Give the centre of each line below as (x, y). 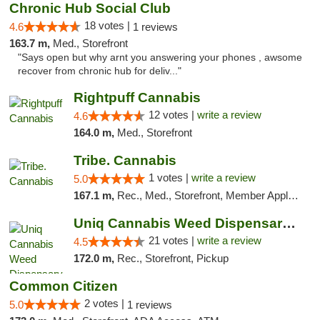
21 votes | (172, 240)
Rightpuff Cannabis (137, 97)
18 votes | (109, 25)
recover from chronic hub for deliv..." (100, 71)
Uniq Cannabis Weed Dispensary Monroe (289, 223)
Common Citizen (64, 286)
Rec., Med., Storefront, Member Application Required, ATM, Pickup (202, 195)
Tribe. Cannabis (125, 160)
